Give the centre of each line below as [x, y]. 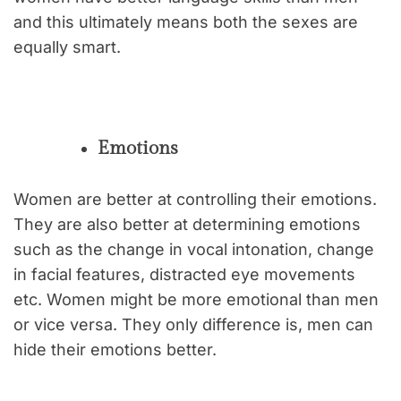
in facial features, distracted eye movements [184, 274]
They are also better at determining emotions [187, 224]
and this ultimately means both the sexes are [186, 21]
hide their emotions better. [115, 349]
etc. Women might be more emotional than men [196, 299]
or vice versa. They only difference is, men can [193, 324]
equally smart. [67, 47]
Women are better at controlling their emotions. [195, 199]
